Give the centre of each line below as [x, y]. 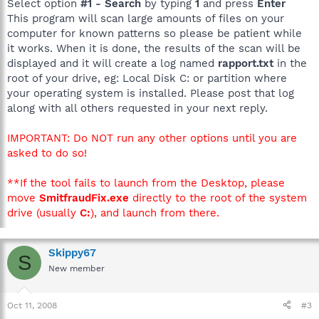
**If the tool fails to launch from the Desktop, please [146, 183]
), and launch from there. [155, 213]
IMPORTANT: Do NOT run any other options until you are [152, 138]
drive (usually [43, 213]
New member [77, 268]
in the [290, 63]
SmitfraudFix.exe [84, 198]
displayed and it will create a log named [113, 63]
